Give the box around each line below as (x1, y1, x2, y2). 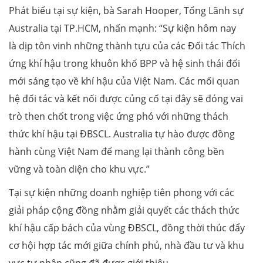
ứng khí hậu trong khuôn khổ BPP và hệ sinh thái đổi (9, 56, 240, 70)
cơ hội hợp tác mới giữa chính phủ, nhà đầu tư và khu (9, 238, 244, 252)
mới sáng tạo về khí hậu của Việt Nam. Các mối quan (9, 74, 240, 87)
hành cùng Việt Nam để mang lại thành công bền (9, 144, 224, 158)
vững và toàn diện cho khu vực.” (9, 162, 150, 176)
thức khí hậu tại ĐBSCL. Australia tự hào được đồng (9, 127, 235, 140)
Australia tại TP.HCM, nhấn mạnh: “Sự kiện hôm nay (9, 21, 236, 35)
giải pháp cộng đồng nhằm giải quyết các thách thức (9, 203, 240, 217)
